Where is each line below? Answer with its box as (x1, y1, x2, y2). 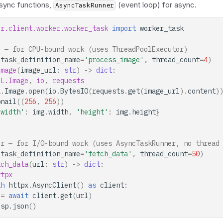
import (112, 23, 136, 33)
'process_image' (84, 55, 144, 64)
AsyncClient (32, 180, 76, 190)
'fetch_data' (84, 149, 132, 158)
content (188, 86, 216, 96)
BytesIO (60, 86, 88, 96)
